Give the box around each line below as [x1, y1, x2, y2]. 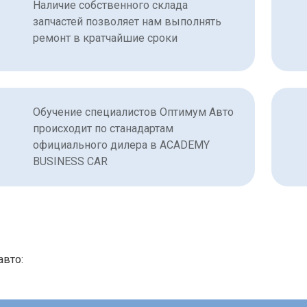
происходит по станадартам [33, 122, 173, 136]
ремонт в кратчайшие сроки [33, 32, 177, 45]
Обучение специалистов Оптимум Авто [33, 106, 234, 119]
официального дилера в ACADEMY [33, 138, 210, 152]
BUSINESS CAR [33, 155, 108, 169]
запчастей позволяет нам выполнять [33, 15, 221, 29]
